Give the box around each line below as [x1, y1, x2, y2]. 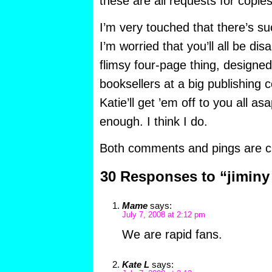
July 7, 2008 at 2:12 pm [121, 211, 205, 220]
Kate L [121, 259, 149, 270]
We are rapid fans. [121, 228, 222, 242]
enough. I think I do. [99, 115, 208, 129]
